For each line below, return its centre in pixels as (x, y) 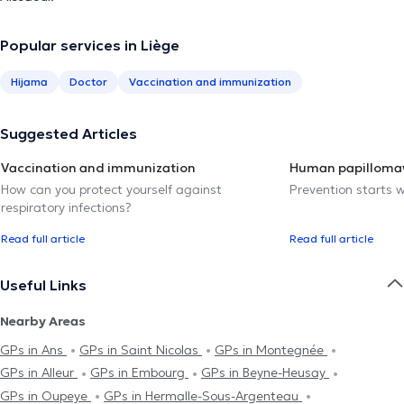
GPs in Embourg (139, 373)
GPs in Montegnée (271, 349)
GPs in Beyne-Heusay (265, 373)
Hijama (29, 81)
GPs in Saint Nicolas (141, 349)
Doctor (88, 81)
